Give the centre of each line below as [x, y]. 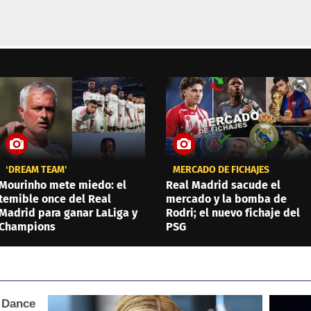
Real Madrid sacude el [223, 185]
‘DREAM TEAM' [36, 170]
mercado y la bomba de [226, 199]
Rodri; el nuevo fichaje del [233, 213]
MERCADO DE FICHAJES [221, 170]
